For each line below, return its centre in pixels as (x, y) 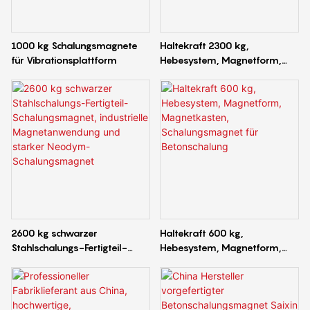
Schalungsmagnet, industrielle (79, 262)
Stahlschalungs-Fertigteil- (69, 247)
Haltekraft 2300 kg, (204, 46)
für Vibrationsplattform (64, 60)
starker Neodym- (52, 291)
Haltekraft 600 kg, (201, 232)
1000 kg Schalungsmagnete (74, 46)
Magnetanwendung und (65, 276)
